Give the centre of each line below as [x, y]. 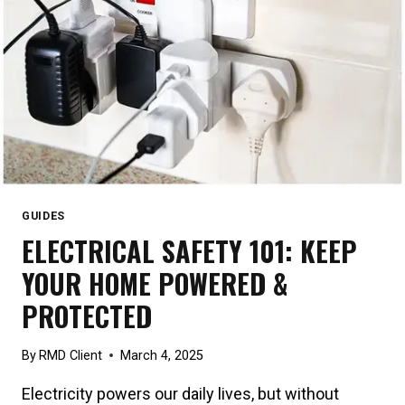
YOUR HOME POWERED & [155, 284]
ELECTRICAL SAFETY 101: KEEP [189, 251]
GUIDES [43, 215]
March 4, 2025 [162, 355]
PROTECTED [87, 316]
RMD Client [71, 355]
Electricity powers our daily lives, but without [180, 393]
